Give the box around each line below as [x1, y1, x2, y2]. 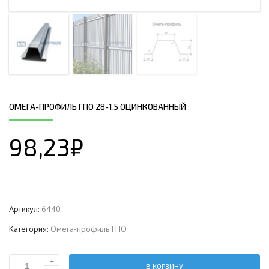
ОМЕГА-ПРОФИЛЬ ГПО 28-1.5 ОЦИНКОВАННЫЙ [9, 101, 186, 112]
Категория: [9, 223, 50, 234]
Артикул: [9, 203, 41, 214]
